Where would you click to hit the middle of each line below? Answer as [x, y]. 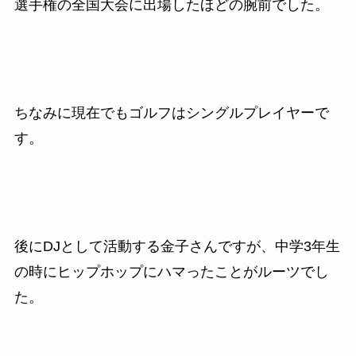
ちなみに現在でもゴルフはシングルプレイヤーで [171, 112]
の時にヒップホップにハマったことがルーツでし [171, 271]
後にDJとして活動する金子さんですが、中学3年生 [177, 246]
